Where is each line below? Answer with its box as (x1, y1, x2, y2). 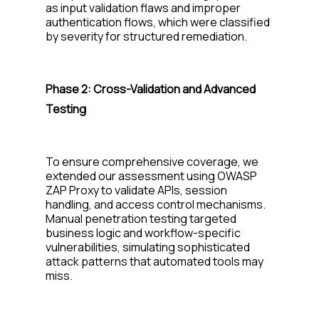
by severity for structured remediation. (46, 28, 247, 44)
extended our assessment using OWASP (46, 167, 257, 184)
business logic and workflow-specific (46, 224, 241, 241)
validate (115, 182, 155, 198)
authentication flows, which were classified (46, 14, 270, 30)
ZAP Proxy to (46, 182, 115, 198)
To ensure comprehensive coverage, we (46, 153, 258, 169)
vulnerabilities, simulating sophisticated (46, 239, 250, 255)
